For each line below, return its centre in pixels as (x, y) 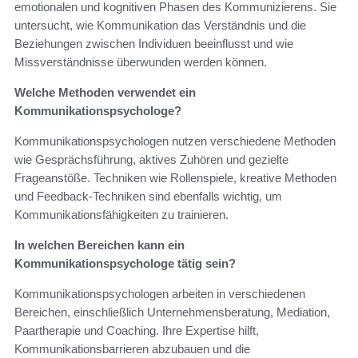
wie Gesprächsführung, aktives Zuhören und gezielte (151, 159)
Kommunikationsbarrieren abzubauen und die (132, 348)
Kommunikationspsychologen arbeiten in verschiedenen (160, 293)
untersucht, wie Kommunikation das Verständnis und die (160, 25)
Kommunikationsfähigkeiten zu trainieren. (121, 214)
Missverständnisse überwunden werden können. (141, 62)
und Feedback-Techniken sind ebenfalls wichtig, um (148, 196)
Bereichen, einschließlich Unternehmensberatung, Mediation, (172, 312)
